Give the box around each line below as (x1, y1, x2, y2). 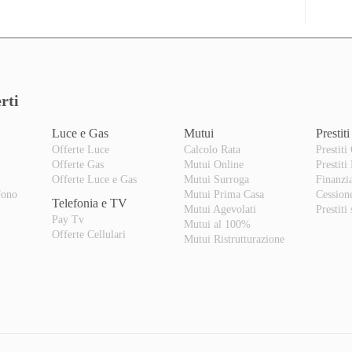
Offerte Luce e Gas (51, 174, 137, 186)
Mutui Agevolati (183, 203, 256, 216)
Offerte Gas (51, 159, 104, 171)
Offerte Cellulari (51, 229, 126, 241)
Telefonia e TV (51, 196, 127, 211)
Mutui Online (183, 159, 244, 171)
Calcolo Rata (183, 144, 240, 156)
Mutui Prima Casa (183, 189, 264, 201)
